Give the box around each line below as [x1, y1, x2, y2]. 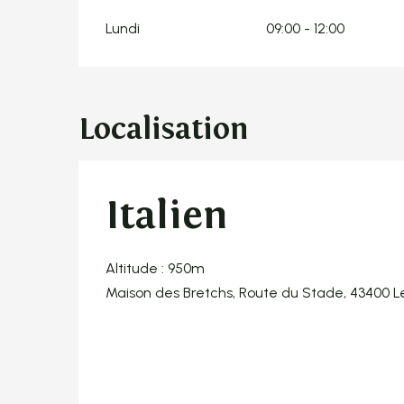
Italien [106, 192, 228, 240]
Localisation [78, 111, 249, 148]
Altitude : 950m [106, 260, 205, 278]
